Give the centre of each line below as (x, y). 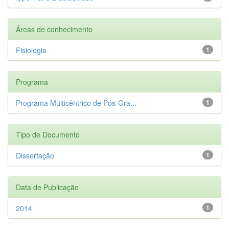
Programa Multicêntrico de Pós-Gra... (76, 102)
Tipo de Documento (48, 134)
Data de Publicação (47, 187)
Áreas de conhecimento (54, 29)
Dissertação (35, 155)
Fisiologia (31, 50)
